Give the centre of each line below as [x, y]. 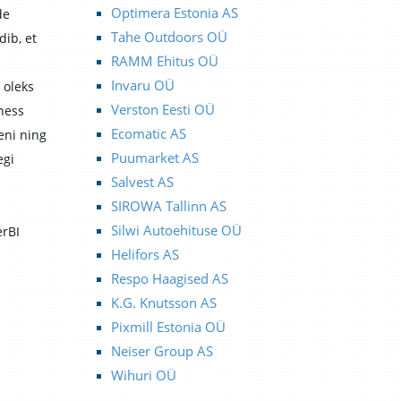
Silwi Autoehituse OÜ [176, 230]
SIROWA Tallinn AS [168, 206]
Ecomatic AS [148, 133]
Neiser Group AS [162, 351]
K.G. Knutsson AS [163, 303]
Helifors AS [145, 254]
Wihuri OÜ [143, 375]
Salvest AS [142, 182]
